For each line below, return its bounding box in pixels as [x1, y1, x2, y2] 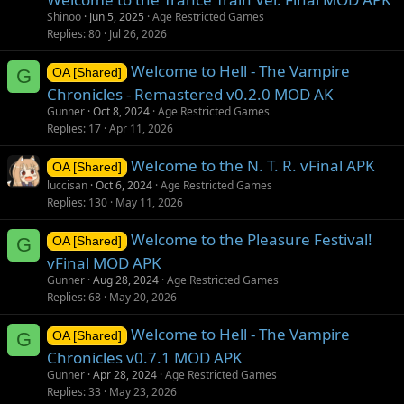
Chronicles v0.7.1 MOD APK [47, 346, 243, 368]
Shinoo [47, 8, 81, 24]
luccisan [47, 177, 87, 193]
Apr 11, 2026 [109, 120, 173, 136]
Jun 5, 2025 [89, 8, 144, 24]
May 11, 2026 [115, 194, 183, 210]
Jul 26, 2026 [109, 25, 167, 41]
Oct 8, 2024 [93, 103, 150, 119]
